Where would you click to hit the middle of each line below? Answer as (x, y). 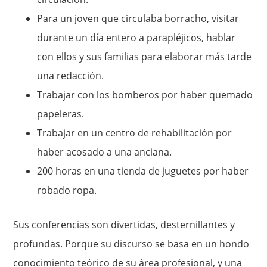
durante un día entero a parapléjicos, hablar (136, 38)
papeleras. (61, 114)
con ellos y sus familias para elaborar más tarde (145, 57)
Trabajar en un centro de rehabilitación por (135, 133)
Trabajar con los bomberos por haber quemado (145, 95)
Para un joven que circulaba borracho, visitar (138, 19)
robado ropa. (67, 190)
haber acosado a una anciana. (105, 152)
